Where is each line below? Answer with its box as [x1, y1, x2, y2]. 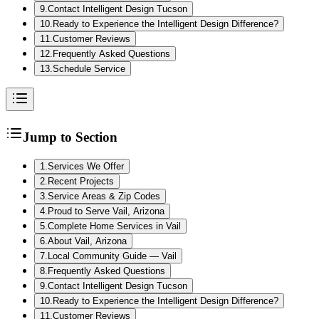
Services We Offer [48, 160, 124, 172]
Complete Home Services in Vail [48, 220, 181, 231]
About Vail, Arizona [48, 235, 127, 246]
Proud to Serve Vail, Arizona [48, 205, 164, 216]
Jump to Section [23, 129, 117, 145]
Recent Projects [48, 175, 114, 187]
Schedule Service [53, 63, 125, 75]
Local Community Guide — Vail [48, 250, 177, 261]
